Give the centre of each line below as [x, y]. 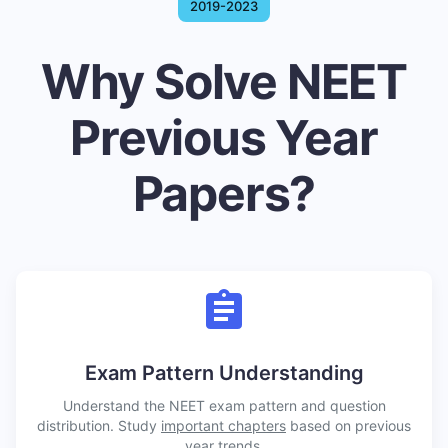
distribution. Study [99, 425]
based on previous [348, 425]
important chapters [223, 425]
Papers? [224, 194]
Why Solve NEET [224, 82]
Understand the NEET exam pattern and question [224, 405]
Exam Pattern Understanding [224, 372]
